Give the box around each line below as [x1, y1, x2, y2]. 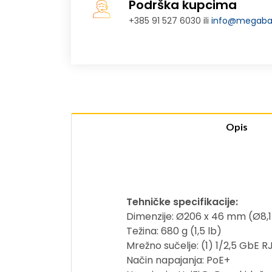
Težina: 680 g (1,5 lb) [126, 224, 222, 238]
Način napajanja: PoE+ [126, 253, 230, 267]
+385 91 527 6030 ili [129, 15, 212, 27]
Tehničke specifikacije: [126, 195, 238, 209]
